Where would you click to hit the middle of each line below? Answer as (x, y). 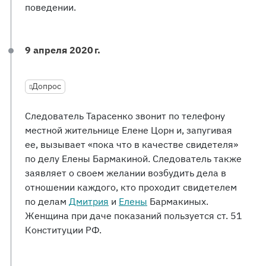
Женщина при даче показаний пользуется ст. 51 (134, 216)
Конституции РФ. (63, 230)
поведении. (50, 7)
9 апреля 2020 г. (63, 50)
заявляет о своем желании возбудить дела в (126, 173)
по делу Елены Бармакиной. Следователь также (133, 159)
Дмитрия (89, 201)
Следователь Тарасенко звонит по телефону (125, 116)
